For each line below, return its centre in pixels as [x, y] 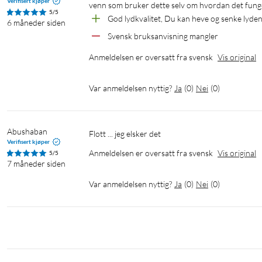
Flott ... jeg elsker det [127, 134]
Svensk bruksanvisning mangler [163, 36]
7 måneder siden [36, 164]
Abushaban [27, 132]
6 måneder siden [36, 23]
